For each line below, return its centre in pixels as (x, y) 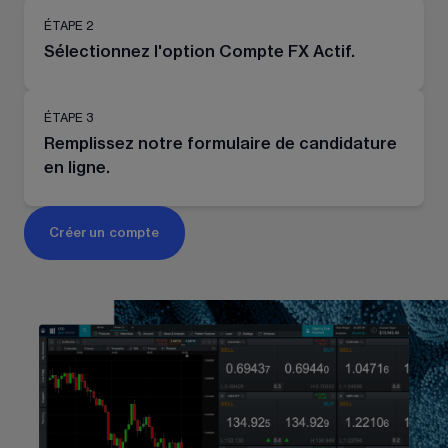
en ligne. (77, 167)
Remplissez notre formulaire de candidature (220, 143)
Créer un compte (104, 233)
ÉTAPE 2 (69, 25)
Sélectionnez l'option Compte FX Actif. (199, 51)
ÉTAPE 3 (68, 117)
